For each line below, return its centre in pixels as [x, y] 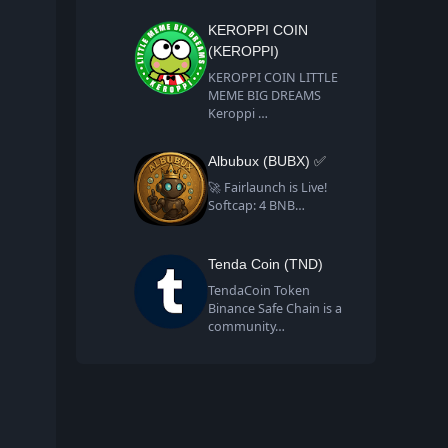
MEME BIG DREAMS [266, 96]
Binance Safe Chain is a [275, 309]
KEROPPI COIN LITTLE [273, 78]
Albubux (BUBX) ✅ [267, 161]
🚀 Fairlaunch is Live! [268, 188]
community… [247, 327]
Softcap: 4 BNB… [257, 206]
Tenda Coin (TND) [266, 264]
